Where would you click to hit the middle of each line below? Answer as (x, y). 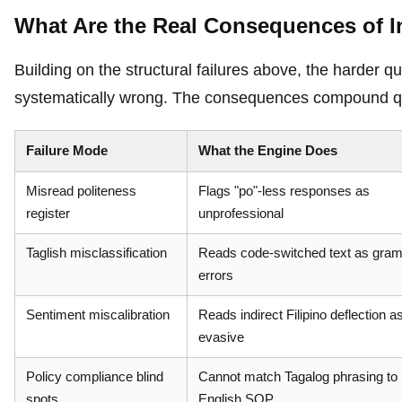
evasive (221, 337)
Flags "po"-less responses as (284, 191)
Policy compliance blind (95, 377)
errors (216, 275)
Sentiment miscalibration (98, 315)
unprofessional (241, 214)
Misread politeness (81, 191)
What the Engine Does (268, 151)
